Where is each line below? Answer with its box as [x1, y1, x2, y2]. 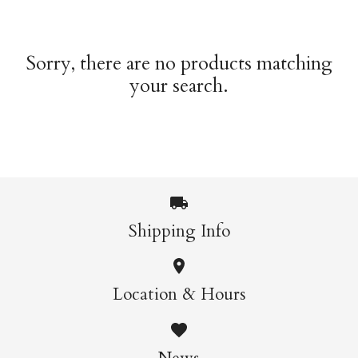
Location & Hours [112, 283, 246, 307]
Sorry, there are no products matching [26, 50, 332, 78]
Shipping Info [128, 219, 230, 243]
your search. [129, 73, 229, 100]
